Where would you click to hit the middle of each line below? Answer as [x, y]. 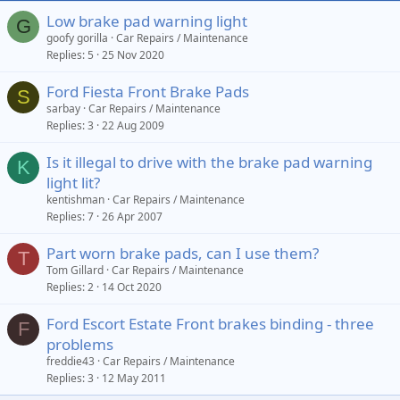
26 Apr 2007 [132, 217]
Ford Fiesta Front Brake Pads [148, 92]
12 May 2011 [134, 378]
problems [80, 344]
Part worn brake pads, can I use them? [183, 253]
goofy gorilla [77, 38]
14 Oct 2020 [132, 287]
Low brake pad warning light [147, 21]
